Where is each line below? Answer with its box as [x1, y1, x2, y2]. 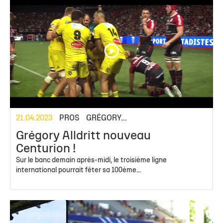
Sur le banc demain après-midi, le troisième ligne [16, 157, 167, 164]
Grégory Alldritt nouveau [16, 131, 151, 142]
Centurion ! [16, 144, 76, 155]
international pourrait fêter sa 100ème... [16, 167, 141, 174]
